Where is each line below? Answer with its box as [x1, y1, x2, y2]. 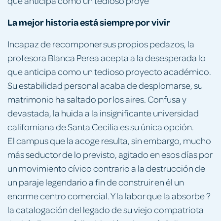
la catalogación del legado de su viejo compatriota [7, 203, 204, 215]
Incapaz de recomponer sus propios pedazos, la [7, 37, 194, 49]
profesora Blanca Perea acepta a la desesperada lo [7, 51, 206, 63]
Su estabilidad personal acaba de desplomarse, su [7, 79, 203, 91]
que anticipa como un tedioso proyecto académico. [7, 65, 211, 77]
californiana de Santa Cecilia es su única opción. [7, 120, 194, 132]
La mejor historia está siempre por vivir [7, 15, 170, 28]
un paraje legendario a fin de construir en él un [7, 176, 184, 187]
